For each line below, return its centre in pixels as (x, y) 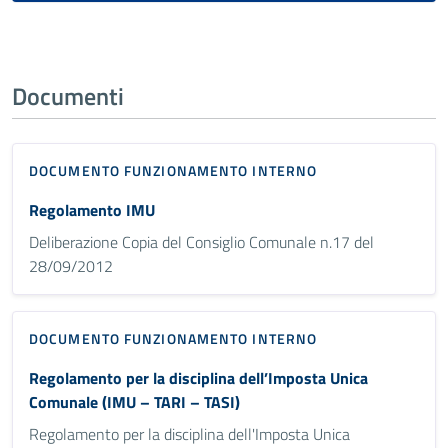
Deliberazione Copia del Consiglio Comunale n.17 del (201, 241)
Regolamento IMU (92, 209)
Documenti (68, 95)
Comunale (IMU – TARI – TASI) (134, 401)
